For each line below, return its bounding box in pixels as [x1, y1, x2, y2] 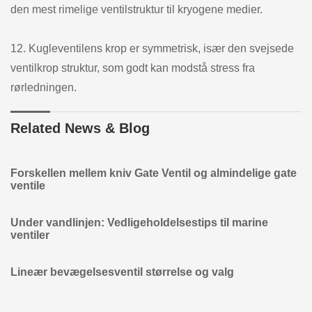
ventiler [10, 228, 49, 241]
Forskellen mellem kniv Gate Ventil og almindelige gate [10, 166, 297, 179]
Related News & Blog [10, 120, 150, 136]
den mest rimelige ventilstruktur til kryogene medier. [10, 3, 263, 15]
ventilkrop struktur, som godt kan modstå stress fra [10, 61, 255, 74]
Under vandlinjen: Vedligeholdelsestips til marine [10, 216, 268, 228]
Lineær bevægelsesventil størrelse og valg [10, 265, 234, 278]
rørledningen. [10, 81, 77, 93]
